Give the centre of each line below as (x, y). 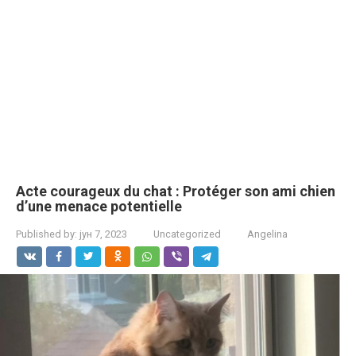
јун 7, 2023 (103, 234)
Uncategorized (187, 234)
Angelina (267, 234)
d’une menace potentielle (99, 206)
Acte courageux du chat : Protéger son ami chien (176, 191)
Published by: (46, 234)
